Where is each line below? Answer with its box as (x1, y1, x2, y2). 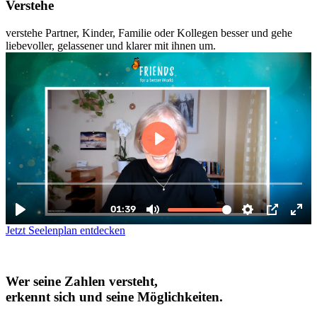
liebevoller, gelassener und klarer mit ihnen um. (6, 39, 216, 52)
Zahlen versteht (64, 274, 154, 289)
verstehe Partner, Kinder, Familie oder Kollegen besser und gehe (6, 26, 292, 39)
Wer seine (6, 274, 64, 289)
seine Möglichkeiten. (106, 289, 223, 305)
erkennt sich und (6, 289, 106, 305)
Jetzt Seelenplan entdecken (6, 224, 125, 236)
